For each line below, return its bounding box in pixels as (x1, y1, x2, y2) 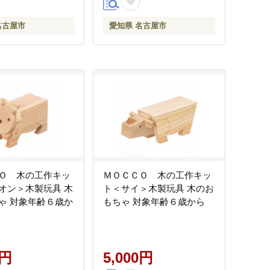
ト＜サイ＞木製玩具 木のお (103, 183, 187, 193)
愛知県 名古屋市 (109, 21, 166, 30)
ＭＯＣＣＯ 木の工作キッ (103, 170, 212, 180)
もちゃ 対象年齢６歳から (103, 196, 205, 207)
